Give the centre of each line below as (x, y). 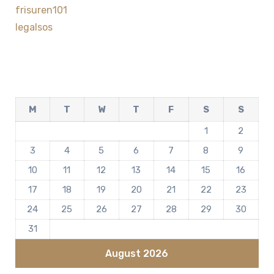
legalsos (34, 28)
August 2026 (137, 254)
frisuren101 (41, 10)
